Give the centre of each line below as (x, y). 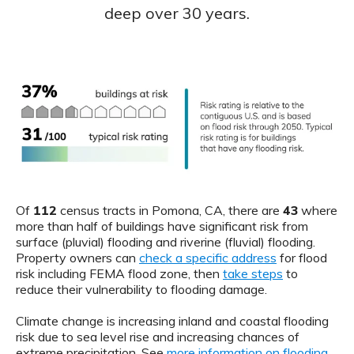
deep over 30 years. (177, 13)
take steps (253, 273)
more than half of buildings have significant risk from (162, 226)
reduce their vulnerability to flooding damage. (141, 289)
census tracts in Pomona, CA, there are (170, 210)
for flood (302, 257)
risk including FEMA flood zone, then (119, 273)
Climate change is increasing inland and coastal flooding (172, 320)
